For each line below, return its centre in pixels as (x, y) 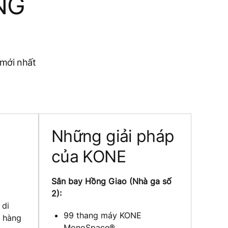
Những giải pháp (113, 136)
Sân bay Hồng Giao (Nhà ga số (111, 181)
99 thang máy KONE (103, 215)
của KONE (89, 156)
